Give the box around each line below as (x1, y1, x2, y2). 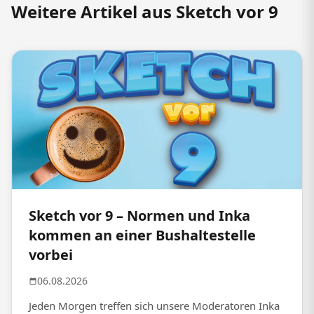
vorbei (29, 245, 73, 265)
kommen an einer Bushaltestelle (29, 226, 256, 245)
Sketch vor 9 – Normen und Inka (29, 206, 250, 226)
